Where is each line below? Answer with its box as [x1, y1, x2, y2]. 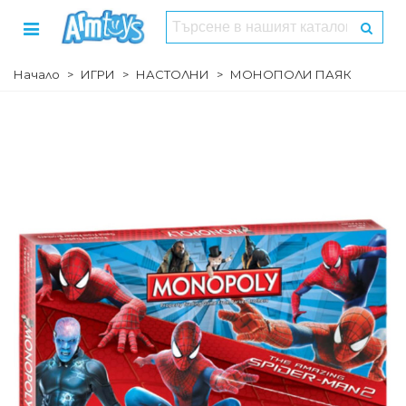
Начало [14, 67, 60, 82]
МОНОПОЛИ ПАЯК [230, 67, 352, 82]
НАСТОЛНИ [136, 67, 209, 82]
